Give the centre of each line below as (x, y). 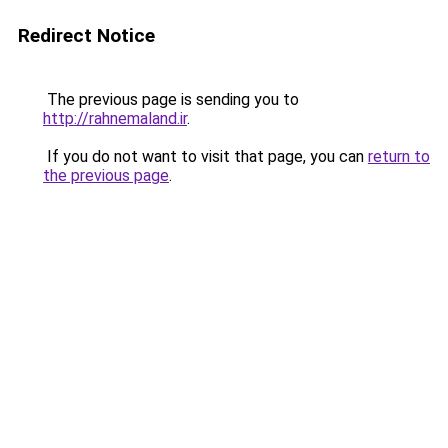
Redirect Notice (86, 35)
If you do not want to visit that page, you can (205, 156)
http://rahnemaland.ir (115, 118)
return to (399, 156)
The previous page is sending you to (171, 99)
